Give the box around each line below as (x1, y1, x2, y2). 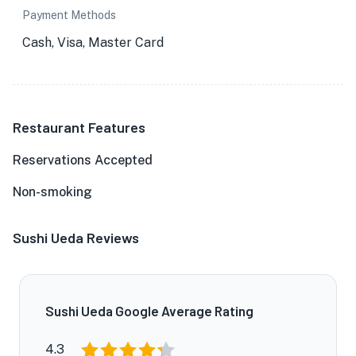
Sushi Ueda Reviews (13, 229, 139, 246)
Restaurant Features (13, 118, 145, 136)
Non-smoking (13, 184, 92, 199)
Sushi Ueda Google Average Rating (45, 303, 253, 319)
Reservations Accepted (13, 153, 153, 168)
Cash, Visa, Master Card (22, 35, 164, 50)
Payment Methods (22, 9, 116, 21)
